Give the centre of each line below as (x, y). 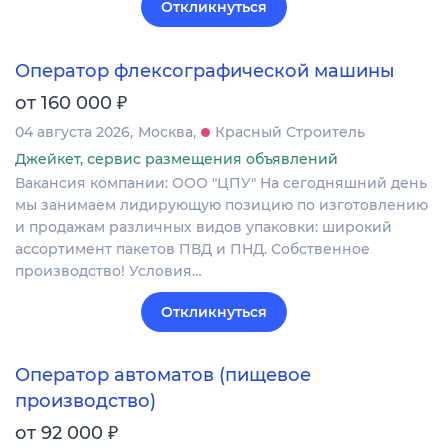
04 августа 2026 (72, 131)
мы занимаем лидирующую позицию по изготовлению (221, 204)
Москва (165, 131)
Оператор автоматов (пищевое (163, 374)
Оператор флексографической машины (205, 70)
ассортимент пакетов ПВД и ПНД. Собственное (192, 248)
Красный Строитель (290, 131)
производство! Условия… (108, 270)
